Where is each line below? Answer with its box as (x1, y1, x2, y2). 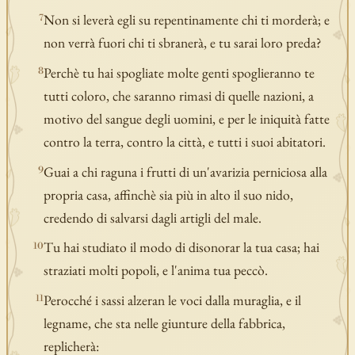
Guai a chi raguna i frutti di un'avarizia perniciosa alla (44, 162, 328, 181)
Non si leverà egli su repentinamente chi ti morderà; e (44, 10, 330, 29)
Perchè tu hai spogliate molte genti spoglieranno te (44, 63, 315, 82)
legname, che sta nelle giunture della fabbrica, (44, 314, 286, 333)
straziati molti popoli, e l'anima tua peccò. (44, 261, 269, 280)
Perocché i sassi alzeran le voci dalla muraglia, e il (44, 291, 302, 310)
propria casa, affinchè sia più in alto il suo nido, (44, 185, 294, 204)
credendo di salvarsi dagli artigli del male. (44, 208, 262, 227)
